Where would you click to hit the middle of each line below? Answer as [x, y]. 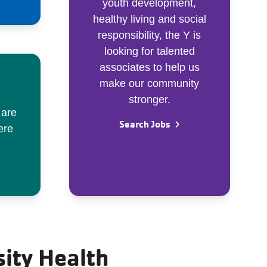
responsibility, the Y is [150, 35]
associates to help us [149, 67]
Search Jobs [145, 124]
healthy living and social [149, 19]
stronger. [149, 99]
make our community [150, 83]
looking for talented [149, 51]
